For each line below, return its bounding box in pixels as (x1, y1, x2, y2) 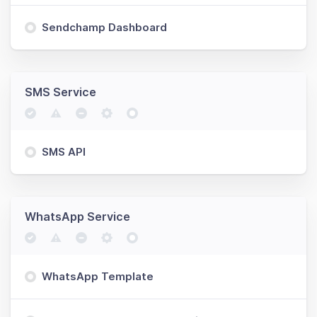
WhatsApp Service (25, 209, 130, 224)
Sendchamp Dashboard (42, 21, 167, 34)
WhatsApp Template (42, 270, 154, 283)
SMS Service (25, 85, 96, 99)
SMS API (42, 145, 86, 158)
